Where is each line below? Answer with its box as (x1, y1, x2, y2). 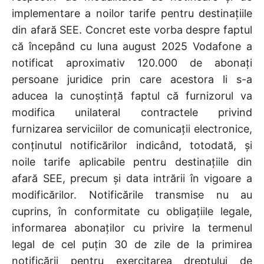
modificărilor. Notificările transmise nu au (12, 188, 252, 201)
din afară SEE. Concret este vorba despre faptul (12, 23, 252, 36)
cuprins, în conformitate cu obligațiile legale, (12, 204, 252, 217)
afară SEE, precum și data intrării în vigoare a (12, 171, 252, 184)
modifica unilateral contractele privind (12, 105, 252, 118)
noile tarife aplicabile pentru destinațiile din (12, 155, 252, 168)
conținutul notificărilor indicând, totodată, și (12, 138, 252, 151)
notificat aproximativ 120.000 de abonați (12, 56, 252, 69)
